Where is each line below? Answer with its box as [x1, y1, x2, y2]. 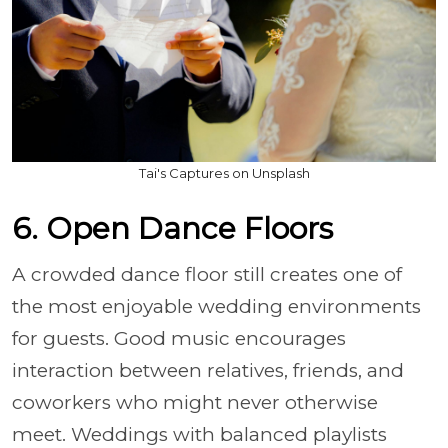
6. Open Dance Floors [12, 210, 333, 247]
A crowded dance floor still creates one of [12, 263, 402, 286]
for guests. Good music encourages [12, 327, 346, 350]
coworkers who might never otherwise [12, 391, 378, 414]
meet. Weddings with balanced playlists [12, 423, 387, 446]
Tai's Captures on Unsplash [138, 165, 310, 181]
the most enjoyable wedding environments [12, 295, 421, 318]
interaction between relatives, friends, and [12, 359, 404, 382]
